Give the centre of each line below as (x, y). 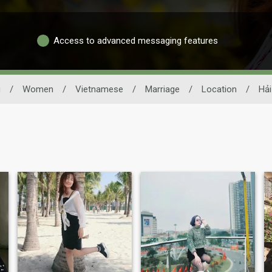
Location (219, 89)
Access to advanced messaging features (136, 41)
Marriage (162, 89)
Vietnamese (99, 89)
